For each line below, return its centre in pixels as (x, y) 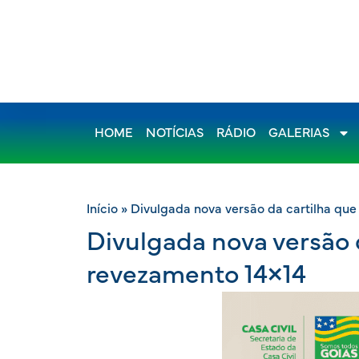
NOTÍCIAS (175, 133)
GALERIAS (299, 133)
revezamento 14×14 (196, 275)
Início (102, 209)
